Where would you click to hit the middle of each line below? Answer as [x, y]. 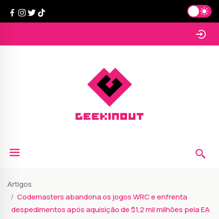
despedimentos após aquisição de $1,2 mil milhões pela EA [110, 210]
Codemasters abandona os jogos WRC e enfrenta [102, 197]
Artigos [20, 184]
